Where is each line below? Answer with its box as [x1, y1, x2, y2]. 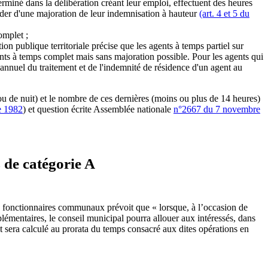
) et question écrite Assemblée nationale [23, 103, 173, 114]
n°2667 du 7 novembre [173, 103, 260, 114]
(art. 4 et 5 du [199, 8, 249, 19]
